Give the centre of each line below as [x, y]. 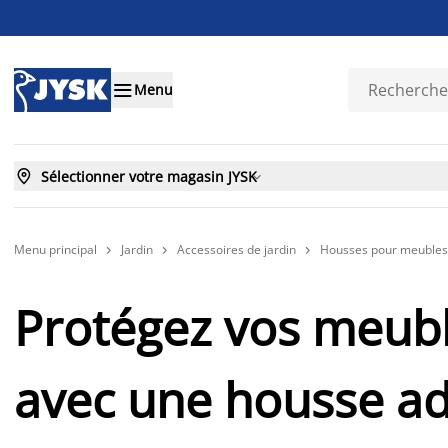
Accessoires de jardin [236, 249]
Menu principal [55, 249]
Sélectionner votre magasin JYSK [149, 176]
